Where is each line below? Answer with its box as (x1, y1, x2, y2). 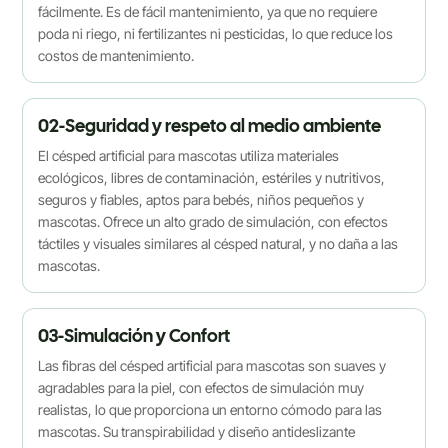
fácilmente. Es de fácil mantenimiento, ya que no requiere (38, 2, 378, 20)
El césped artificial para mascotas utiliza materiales (38, 146, 340, 164)
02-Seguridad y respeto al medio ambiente (38, 113, 382, 137)
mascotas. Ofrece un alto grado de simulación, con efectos (38, 212, 389, 230)
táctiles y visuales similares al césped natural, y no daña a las (38, 234, 399, 252)
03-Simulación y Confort (38, 323, 231, 347)
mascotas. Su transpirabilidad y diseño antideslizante (38, 422, 356, 440)
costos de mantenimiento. (38, 46, 195, 64)
